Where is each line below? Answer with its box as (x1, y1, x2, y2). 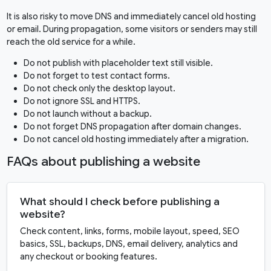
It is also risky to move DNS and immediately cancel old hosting (6, 11, 256, 22)
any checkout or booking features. (19, 251, 157, 263)
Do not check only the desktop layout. (23, 83, 175, 94)
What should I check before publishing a (19, 195, 220, 209)
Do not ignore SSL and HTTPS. (23, 96, 140, 107)
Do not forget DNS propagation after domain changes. (23, 121, 241, 132)
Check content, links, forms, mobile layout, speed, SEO (19, 226, 240, 237)
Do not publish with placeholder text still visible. (23, 57, 213, 69)
